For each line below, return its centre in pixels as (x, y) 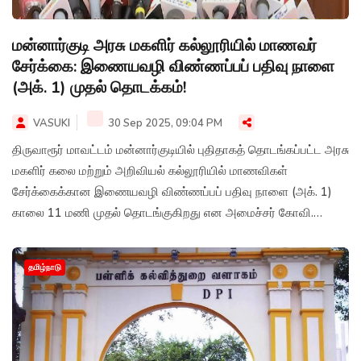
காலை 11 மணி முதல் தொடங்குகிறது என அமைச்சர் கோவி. (163, 212)
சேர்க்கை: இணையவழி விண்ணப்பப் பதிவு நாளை (173, 66)
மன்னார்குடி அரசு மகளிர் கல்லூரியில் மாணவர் (164, 45)
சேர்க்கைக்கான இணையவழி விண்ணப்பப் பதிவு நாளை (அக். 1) (172, 191)
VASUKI (52, 123)
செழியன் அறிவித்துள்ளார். (79, 233)
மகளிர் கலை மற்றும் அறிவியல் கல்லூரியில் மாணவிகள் (150, 170)
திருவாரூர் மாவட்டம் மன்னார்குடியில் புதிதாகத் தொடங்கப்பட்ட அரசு (180, 149)
